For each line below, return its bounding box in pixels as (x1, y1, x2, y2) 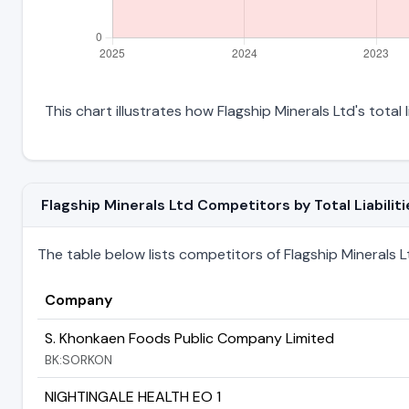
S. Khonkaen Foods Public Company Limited (45, 328, 334, 348)
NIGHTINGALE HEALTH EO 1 (45, 386, 221, 406)
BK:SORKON (45, 351, 112, 368)
